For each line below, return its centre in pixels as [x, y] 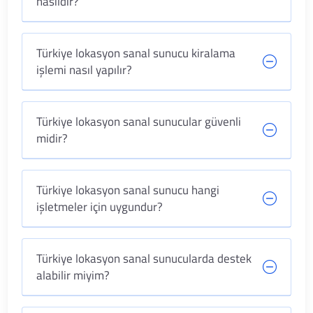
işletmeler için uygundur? [100, 207]
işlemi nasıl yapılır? [85, 70]
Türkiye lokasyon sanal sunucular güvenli [139, 122]
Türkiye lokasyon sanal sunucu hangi [128, 190]
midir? [52, 138]
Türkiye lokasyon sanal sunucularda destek [144, 259]
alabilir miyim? [73, 275]
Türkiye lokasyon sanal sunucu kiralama [136, 53]
